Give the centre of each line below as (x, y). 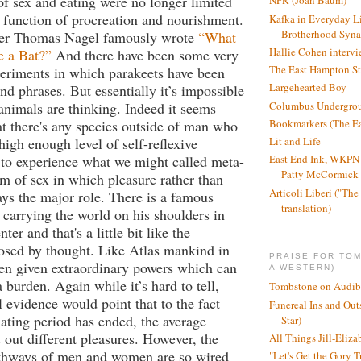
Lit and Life (295, 141)
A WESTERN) (303, 267)
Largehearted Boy (308, 87)
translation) (306, 207)
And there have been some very (145, 54)
